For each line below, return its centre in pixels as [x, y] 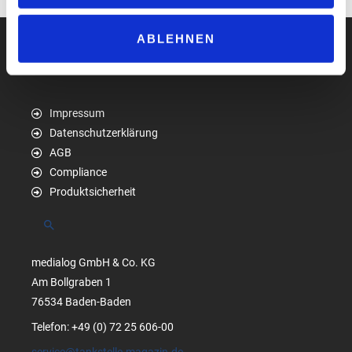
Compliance [78, 172]
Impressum [77, 114]
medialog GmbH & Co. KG [93, 263]
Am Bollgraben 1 [71, 282]
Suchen [65, 225]
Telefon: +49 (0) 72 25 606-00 [103, 327]
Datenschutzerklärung [103, 133]
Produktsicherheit [92, 192]
